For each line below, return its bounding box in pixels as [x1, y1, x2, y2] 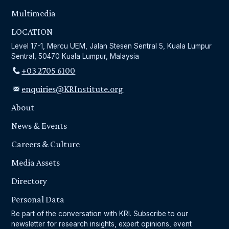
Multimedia [11, 8, 56, 19]
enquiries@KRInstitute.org [21, 84, 124, 95]
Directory [11, 176, 48, 187]
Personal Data [11, 194, 65, 205]
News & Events [11, 121, 67, 131]
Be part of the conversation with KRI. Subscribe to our [11, 210, 189, 218]
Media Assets [11, 157, 60, 168]
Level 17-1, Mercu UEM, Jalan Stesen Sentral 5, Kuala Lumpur [11, 42, 212, 51]
